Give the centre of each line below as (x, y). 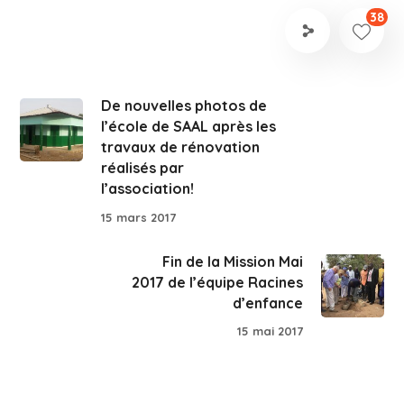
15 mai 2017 (270, 331)
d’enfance (267, 303)
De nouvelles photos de (184, 106)
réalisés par (143, 168)
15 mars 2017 (139, 217)
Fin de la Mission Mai (232, 261)
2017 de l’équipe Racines (217, 282)
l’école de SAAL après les (189, 126)
